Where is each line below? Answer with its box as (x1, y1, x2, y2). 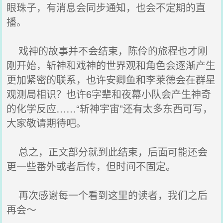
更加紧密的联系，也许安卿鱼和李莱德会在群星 (6, 72, 216, 87)
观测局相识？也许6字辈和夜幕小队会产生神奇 (6, 87, 212, 101)
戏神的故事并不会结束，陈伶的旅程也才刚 (6, 43, 208, 58)
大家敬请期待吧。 (6, 115, 87, 130)
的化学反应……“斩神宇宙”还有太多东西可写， (6, 101, 213, 115)
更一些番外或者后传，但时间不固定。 (6, 159, 176, 173)
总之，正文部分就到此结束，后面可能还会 (6, 144, 208, 159)
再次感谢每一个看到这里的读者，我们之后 (6, 188, 208, 202)
